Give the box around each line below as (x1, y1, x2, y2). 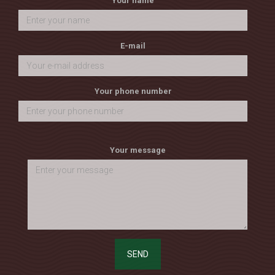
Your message (109, 145, 166, 155)
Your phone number (94, 86, 172, 96)
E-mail (120, 41, 145, 50)
